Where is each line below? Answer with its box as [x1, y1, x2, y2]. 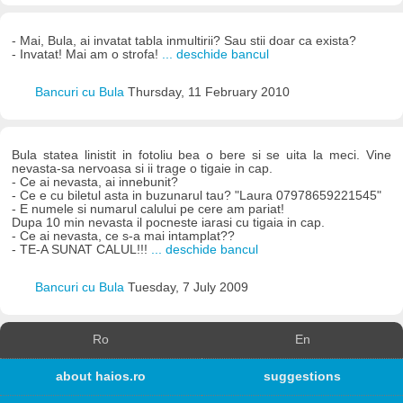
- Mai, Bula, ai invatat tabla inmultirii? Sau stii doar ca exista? [12, 34, 357, 49]
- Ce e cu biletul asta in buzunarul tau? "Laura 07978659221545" [12, 188, 382, 202]
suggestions [264, 369, 341, 383]
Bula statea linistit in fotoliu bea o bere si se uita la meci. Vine [12, 148, 391, 162]
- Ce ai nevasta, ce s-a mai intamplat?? [12, 228, 236, 243]
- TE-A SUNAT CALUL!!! [12, 242, 152, 256]
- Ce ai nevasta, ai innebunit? [12, 175, 179, 189]
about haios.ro [56, 369, 146, 383]
